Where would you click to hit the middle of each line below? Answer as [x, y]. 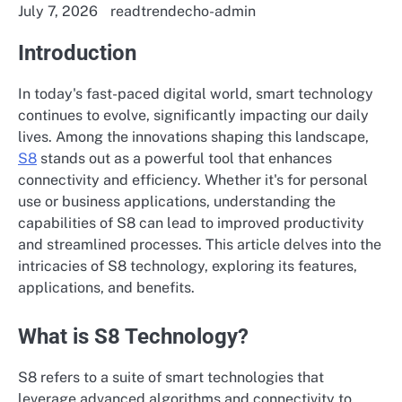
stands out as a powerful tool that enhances [184, 158]
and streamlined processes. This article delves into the [200, 244]
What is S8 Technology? [133, 337]
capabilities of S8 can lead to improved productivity [191, 223]
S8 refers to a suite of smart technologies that [171, 378]
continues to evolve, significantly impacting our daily [193, 115]
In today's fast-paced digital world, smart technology [196, 93]
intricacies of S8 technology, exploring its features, [188, 266]
